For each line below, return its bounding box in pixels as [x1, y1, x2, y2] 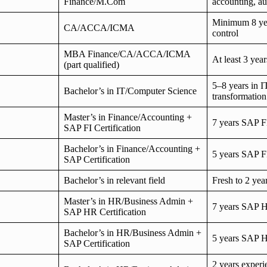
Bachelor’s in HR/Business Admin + [64, 227, 201, 238]
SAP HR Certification [64, 206, 146, 217]
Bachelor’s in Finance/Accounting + [64, 143, 200, 154]
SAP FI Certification [64, 122, 141, 133]
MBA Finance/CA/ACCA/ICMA [64, 48, 191, 59]
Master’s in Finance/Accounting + [64, 111, 192, 122]
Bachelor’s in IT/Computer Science [64, 85, 197, 96]
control [212, 27, 238, 38]
